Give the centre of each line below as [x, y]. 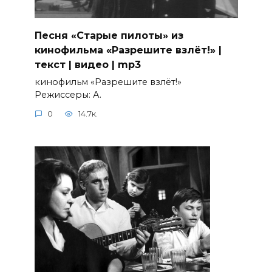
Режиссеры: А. [68, 94]
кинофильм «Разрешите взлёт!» [108, 82]
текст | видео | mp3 [87, 64]
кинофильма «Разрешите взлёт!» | [128, 50]
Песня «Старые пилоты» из [109, 35]
